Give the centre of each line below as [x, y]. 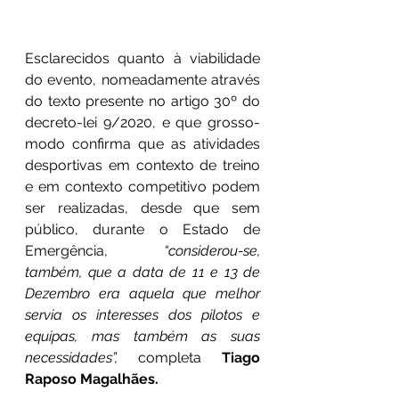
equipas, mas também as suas [142, 337]
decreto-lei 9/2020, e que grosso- [142, 123]
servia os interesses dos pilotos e [142, 315]
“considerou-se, [184, 251]
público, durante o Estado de [142, 230]
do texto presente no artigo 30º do [142, 102]
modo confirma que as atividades [142, 144]
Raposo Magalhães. [92, 379]
